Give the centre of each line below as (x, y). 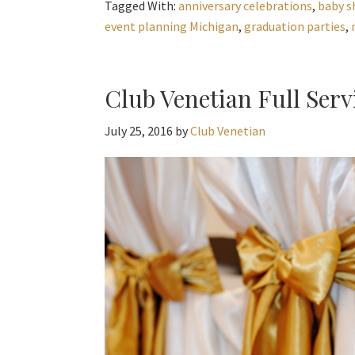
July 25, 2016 (139, 131)
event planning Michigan (172, 26)
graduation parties (295, 26)
